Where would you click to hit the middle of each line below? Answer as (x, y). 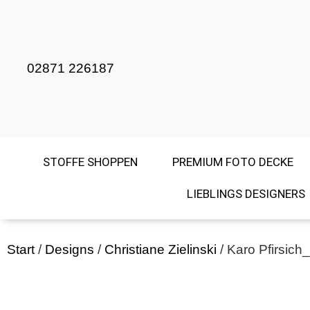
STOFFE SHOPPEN (90, 162)
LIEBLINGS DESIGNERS (246, 194)
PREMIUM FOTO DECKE (232, 162)
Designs (70, 249)
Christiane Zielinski (161, 249)
